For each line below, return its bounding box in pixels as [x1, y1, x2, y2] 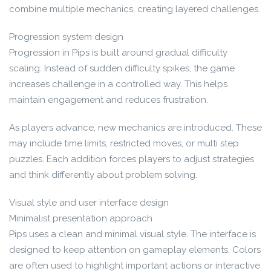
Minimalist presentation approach [9, 213, 152, 224]
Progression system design [9, 31, 123, 42]
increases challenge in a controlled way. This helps [9, 79, 227, 90]
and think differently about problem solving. [9, 169, 197, 180]
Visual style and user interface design [9, 197, 169, 208]
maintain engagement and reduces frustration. [9, 94, 208, 105]
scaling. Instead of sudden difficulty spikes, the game [9, 63, 235, 74]
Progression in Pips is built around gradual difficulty [9, 47, 227, 58]
